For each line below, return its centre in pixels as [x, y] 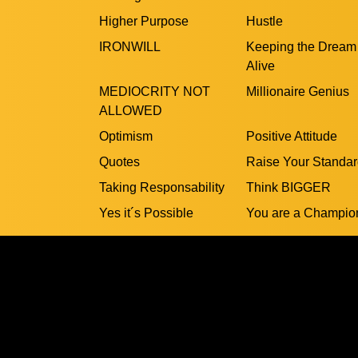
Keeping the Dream [301, 46]
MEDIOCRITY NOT [155, 91]
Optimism [126, 136]
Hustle [265, 21]
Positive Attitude [292, 136]
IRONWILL [130, 46]
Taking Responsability [162, 187]
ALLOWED [131, 110]
